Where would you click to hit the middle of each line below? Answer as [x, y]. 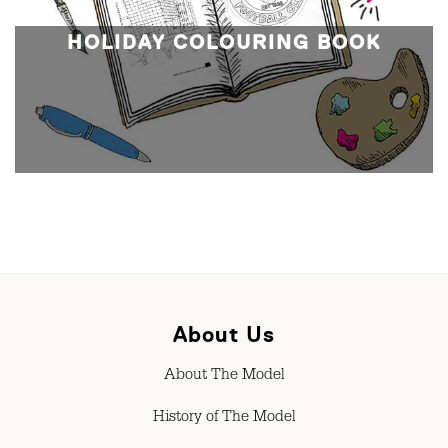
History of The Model [224, 418]
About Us [224, 334]
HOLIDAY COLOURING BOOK [224, 41]
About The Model [224, 376]
